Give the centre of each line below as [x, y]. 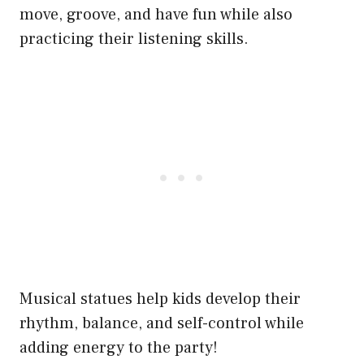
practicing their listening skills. [134, 39]
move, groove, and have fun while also [156, 15]
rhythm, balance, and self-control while [162, 324]
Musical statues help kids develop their [160, 299]
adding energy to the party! [119, 348]
